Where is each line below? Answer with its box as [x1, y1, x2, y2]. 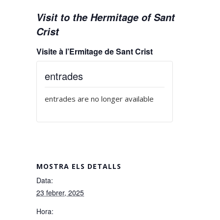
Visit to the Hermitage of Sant [36, 10, 175, 24]
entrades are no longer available [45, 94, 154, 104]
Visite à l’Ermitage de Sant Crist [36, 46, 153, 57]
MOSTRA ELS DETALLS [36, 162, 121, 171]
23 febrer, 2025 [36, 188, 84, 197]
